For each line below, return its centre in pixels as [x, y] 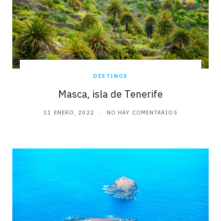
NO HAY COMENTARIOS [142, 113]
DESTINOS [110, 76]
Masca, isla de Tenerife [110, 94]
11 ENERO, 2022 [69, 113]
